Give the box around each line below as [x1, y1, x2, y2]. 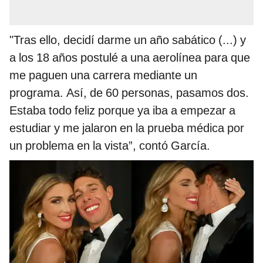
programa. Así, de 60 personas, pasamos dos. [9, 86, 249, 100]
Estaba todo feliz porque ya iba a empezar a [9, 103, 235, 118]
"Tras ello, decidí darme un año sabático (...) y [9, 33, 246, 48]
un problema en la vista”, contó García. [9, 139, 210, 153]
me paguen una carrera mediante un [9, 68, 197, 83]
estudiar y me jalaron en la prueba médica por [9, 121, 244, 136]
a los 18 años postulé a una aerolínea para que [9, 50, 250, 65]
